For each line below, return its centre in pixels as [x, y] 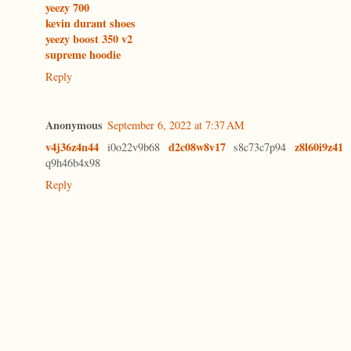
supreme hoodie [83, 54]
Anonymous [74, 125]
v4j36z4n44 [72, 147]
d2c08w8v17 [197, 147]
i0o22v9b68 [134, 147]
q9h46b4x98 [73, 162]
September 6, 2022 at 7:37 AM [176, 125]
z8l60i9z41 [319, 147]
